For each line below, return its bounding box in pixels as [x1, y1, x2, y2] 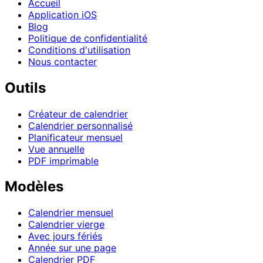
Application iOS [28, 8, 97, 21]
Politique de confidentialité [28, 32, 147, 44]
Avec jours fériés [28, 230, 102, 242]
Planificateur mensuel [28, 131, 123, 143]
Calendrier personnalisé [28, 119, 133, 131]
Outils [5, 79, 46, 96]
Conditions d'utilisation [28, 43, 130, 56]
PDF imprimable [28, 154, 99, 167]
